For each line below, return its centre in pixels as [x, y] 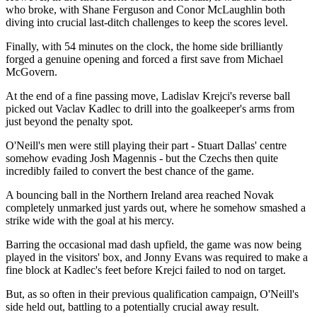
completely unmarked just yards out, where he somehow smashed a [156, 208]
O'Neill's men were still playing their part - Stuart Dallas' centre [146, 146]
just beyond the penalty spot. [69, 122]
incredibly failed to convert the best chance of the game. [130, 171]
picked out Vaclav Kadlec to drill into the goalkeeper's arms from [150, 109]
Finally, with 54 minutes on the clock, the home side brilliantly [144, 47]
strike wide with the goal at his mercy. [90, 221]
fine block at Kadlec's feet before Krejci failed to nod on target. [146, 270]
